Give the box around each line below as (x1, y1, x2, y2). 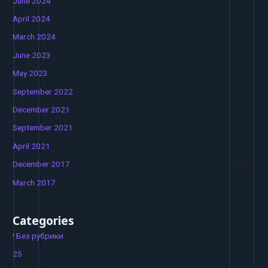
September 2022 (13, 86, 74, 96)
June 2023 (13, 50, 51, 60)
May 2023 (13, 68, 48, 78)
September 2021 (13, 123, 74, 133)
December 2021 (13, 104, 71, 114)
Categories (13, 212, 75, 229)
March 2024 (13, 32, 56, 42)
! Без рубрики (13, 230, 64, 240)
